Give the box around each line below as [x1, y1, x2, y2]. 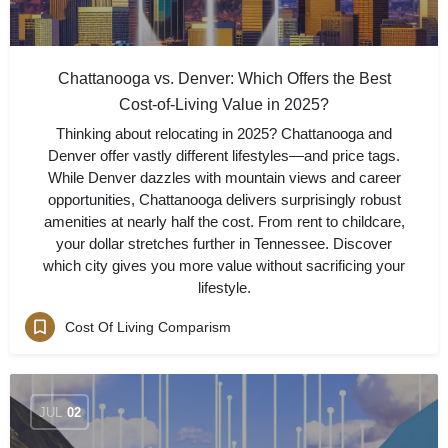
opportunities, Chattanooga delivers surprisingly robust [47, 191, 401, 208]
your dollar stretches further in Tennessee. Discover [56, 235, 392, 252]
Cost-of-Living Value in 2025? [119, 96, 329, 113]
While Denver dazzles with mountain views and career [47, 169, 401, 186]
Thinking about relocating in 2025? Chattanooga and [56, 125, 392, 142]
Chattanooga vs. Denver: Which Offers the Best [57, 70, 391, 87]
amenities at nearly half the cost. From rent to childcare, [43, 213, 405, 230]
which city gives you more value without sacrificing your [43, 257, 405, 274]
